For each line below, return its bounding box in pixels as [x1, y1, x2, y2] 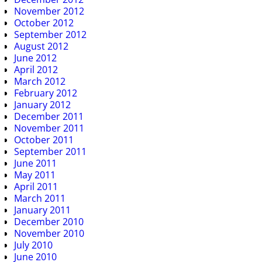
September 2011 [14, 144, 87, 158]
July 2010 [14, 238, 53, 251]
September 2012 [14, 27, 87, 41]
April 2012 [14, 63, 58, 76]
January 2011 [14, 203, 71, 216]
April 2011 [14, 180, 58, 193]
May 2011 [14, 168, 56, 181]
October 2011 [14, 133, 74, 146]
